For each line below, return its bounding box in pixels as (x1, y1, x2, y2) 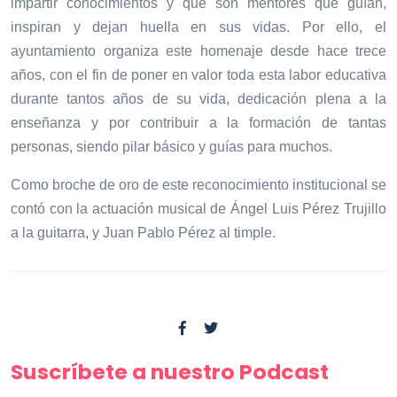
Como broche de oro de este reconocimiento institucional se (11, 176, 386, 192)
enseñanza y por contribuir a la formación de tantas (11, 114, 386, 130)
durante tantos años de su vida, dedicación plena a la (11, 90, 386, 106)
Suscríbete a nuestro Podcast (11, 356, 329, 386)
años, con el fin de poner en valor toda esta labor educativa (11, 66, 386, 82)
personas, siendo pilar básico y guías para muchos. (11, 138, 332, 154)
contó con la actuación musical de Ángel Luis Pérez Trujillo (11, 200, 386, 216)
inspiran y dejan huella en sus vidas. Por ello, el (11, 19, 386, 35)
